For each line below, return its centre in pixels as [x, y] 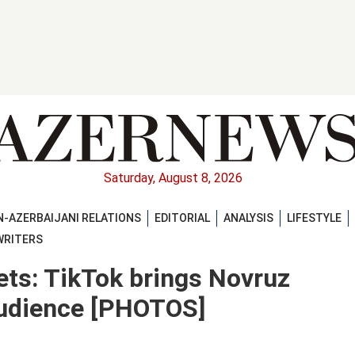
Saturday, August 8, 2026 [173, 178]
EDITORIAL [182, 218]
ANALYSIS [248, 218]
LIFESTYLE [314, 218]
